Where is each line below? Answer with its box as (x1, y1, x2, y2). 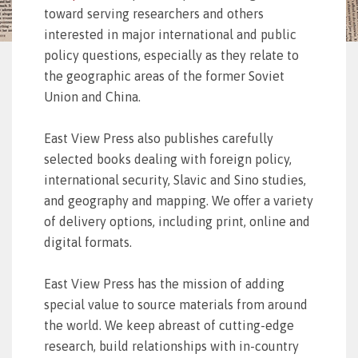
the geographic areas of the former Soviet (44, 69, 284, 83)
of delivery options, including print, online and (44, 214, 310, 229)
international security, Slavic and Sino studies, (44, 173, 306, 187)
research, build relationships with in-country (44, 339, 299, 353)
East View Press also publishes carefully (44, 131, 273, 145)
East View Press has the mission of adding (44, 276, 284, 291)
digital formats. (44, 235, 132, 249)
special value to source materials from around (44, 297, 308, 312)
